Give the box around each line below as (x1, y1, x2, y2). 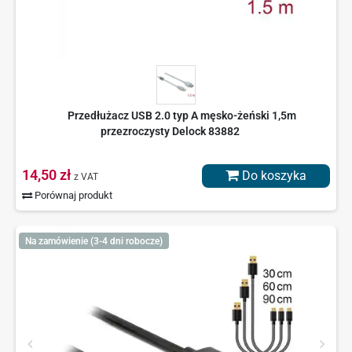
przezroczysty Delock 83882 (101, 125, 240, 138)
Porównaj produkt (32, 189, 113, 202)
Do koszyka (239, 168, 306, 184)
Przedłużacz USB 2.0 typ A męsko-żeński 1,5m (68, 109, 296, 123)
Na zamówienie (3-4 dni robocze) (24, 235, 163, 247)
